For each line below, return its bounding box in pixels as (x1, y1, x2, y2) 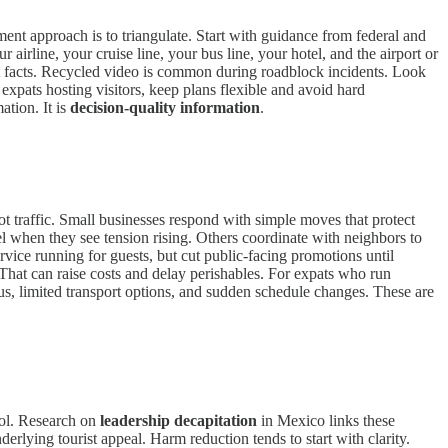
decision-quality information (70, 98, 260, 116)
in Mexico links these (257, 412, 395, 430)
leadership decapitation (100, 412, 257, 430)
